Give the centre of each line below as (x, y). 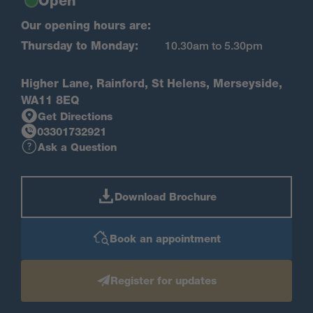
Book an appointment (165, 239)
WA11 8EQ (50, 100)
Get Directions (75, 116)
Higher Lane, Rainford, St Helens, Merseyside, (152, 83)
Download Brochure (165, 197)
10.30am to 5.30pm (214, 45)
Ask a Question (77, 147)
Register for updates (163, 281)
